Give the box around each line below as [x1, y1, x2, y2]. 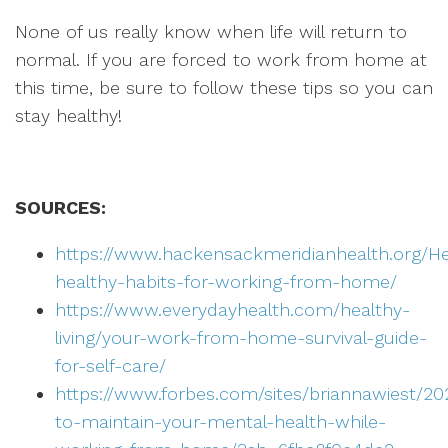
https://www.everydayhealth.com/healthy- [55, 299, 410, 320]
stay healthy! [15, 105, 122, 126]
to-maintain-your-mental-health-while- [55, 411, 386, 432]
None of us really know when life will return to [15, 21, 407, 42]
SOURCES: [15, 197, 106, 218]
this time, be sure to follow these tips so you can [15, 77, 433, 98]
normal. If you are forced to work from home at [15, 49, 427, 70]
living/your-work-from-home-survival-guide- [55, 327, 427, 348]
